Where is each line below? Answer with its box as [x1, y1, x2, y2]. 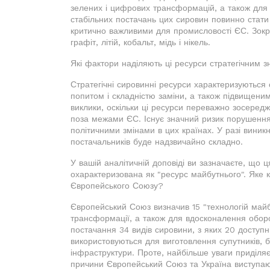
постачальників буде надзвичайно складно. [71, 136, 243, 146]
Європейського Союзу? [71, 180, 163, 190]
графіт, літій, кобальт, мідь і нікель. [71, 37, 210, 47]
